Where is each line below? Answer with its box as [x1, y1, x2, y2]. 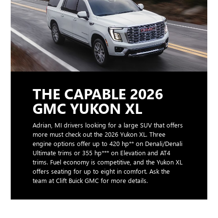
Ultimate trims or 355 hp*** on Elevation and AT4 [33, 148, 171, 157]
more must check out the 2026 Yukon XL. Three [33, 130, 166, 139]
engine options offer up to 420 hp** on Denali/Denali [33, 139, 183, 148]
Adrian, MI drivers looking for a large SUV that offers [33, 121, 183, 129]
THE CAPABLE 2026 [33, 84, 163, 104]
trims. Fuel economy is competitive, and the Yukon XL [33, 158, 183, 166]
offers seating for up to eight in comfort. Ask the [33, 167, 170, 176]
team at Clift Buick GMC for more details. [33, 176, 148, 185]
